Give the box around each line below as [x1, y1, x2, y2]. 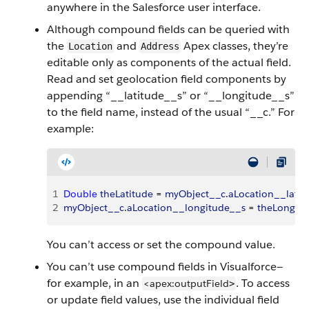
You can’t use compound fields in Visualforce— [47, 259, 283, 274]
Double [63, 188, 97, 200]
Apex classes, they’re [181, 39, 288, 53]
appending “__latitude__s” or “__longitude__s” [47, 88, 295, 103]
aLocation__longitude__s [127, 201, 246, 214]
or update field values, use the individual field [47, 292, 279, 307]
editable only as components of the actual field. [47, 55, 291, 70]
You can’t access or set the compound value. [47, 237, 275, 252]
